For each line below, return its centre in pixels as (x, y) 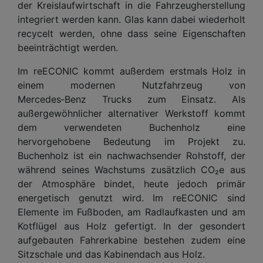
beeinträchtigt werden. (68, 47)
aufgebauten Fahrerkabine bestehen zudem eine (131, 240)
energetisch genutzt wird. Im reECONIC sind (131, 198)
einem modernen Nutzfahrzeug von (131, 85)
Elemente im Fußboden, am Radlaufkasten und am (131, 212)
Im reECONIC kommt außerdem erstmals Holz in (131, 71)
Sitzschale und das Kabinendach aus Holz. (111, 254)
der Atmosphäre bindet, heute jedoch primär (131, 183)
